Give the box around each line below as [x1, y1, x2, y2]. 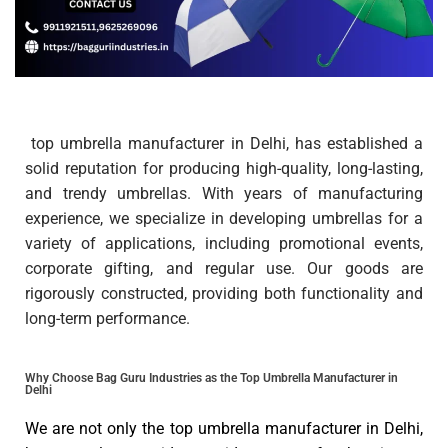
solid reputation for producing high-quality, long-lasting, [25, 158, 423, 178]
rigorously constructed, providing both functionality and [25, 283, 423, 303]
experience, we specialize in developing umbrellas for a [25, 208, 423, 228]
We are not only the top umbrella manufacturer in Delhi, [25, 418, 423, 438]
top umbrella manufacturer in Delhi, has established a [25, 133, 423, 153]
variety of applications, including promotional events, [25, 233, 423, 253]
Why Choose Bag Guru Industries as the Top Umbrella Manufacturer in [25, 370, 398, 385]
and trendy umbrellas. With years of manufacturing [25, 183, 423, 203]
